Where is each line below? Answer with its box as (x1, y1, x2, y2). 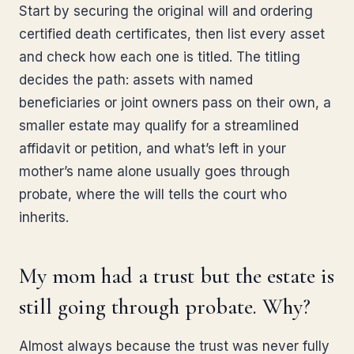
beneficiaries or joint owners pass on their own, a (19, 95, 331, 111)
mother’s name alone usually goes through (19, 164, 290, 179)
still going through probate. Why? (19, 293, 311, 320)
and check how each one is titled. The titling (19, 49, 300, 65)
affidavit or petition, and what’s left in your (19, 141, 286, 156)
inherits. (19, 209, 69, 225)
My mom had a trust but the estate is (19, 262, 334, 289)
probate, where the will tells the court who (19, 186, 287, 202)
